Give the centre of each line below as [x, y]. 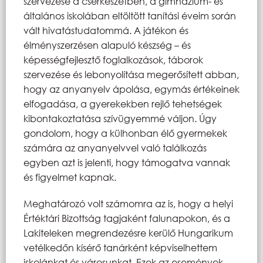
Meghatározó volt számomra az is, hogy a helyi [128, 203]
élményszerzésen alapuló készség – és [107, 45]
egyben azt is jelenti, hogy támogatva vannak [127, 162]
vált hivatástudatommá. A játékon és [106, 30]
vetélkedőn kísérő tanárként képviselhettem [120, 247]
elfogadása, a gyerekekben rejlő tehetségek [123, 103]
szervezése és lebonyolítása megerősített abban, [131, 74]
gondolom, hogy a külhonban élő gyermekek [125, 133]
